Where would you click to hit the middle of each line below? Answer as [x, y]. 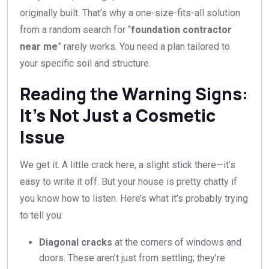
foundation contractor [181, 30]
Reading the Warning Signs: [134, 94]
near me [39, 47]
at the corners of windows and [177, 243]
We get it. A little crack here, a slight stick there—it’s [128, 165]
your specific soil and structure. [85, 64]
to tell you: [41, 216]
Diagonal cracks [76, 243]
